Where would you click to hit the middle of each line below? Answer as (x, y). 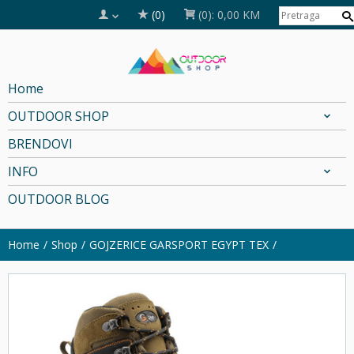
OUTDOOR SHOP (58, 116)
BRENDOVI (40, 143)
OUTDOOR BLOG (58, 199)
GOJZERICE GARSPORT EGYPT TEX (179, 244)
